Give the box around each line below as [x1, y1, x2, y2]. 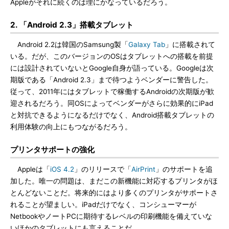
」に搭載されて [165, 40, 215, 49]
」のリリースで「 [74, 165, 131, 173]
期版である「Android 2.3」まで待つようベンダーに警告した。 [10, 76, 213, 84]
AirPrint [131, 165, 155, 173]
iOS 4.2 [50, 165, 74, 173]
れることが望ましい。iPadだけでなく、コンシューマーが [10, 200, 196, 209]
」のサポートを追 [155, 165, 213, 173]
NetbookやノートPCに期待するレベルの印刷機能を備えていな [10, 212, 212, 220]
